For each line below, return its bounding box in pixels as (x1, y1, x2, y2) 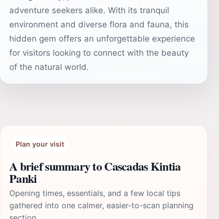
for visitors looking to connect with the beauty (9, 48, 189, 58)
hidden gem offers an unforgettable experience (9, 34, 195, 44)
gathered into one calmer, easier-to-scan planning (9, 200, 194, 210)
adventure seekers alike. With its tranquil (9, 5, 169, 15)
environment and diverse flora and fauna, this (9, 20, 189, 29)
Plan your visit (16, 140, 64, 148)
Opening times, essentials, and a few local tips (9, 188, 180, 198)
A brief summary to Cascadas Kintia (9, 157, 181, 175)
